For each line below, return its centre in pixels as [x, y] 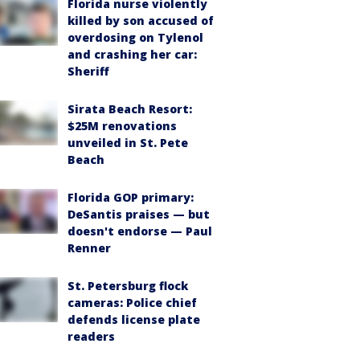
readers [91, 336]
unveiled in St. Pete [128, 142]
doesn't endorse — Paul [140, 231]
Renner [89, 247]
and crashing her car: [132, 54]
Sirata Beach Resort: [130, 108]
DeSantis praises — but [139, 214]
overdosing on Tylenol [135, 37]
